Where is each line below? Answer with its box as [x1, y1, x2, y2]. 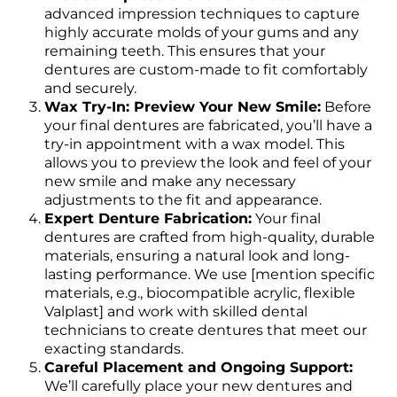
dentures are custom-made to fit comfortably [44, 61, 368, 79]
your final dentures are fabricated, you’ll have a [44, 117, 372, 135]
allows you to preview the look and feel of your [44, 154, 371, 172]
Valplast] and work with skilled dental [44, 303, 307, 321]
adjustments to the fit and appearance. [44, 191, 322, 209]
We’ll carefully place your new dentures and [44, 378, 353, 395]
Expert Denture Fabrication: [44, 210, 252, 228]
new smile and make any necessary [44, 173, 296, 191]
